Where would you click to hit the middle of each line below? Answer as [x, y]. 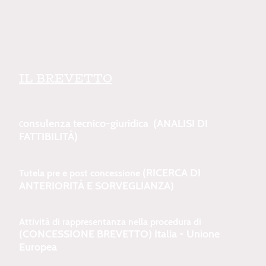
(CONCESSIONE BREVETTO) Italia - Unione [119, 234]
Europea [133, 247]
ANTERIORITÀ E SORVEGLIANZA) [96, 186]
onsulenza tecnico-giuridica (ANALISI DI [115, 123]
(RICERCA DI [170, 173]
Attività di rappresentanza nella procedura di [110, 221]
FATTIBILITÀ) [48, 136]
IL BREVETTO [66, 78]
